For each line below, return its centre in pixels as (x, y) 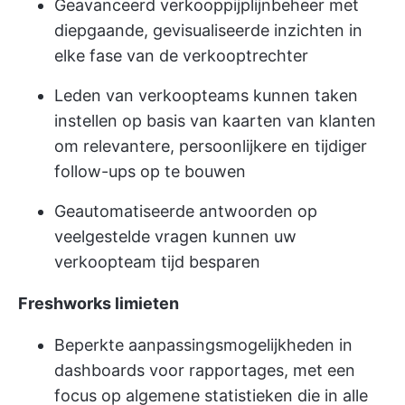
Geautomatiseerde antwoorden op (186, 211)
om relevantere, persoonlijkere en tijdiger (211, 146)
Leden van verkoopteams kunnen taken (206, 95)
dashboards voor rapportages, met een (205, 370)
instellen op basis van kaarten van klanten (215, 120)
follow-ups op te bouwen (150, 171)
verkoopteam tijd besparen (157, 261)
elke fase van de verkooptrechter (181, 55)
